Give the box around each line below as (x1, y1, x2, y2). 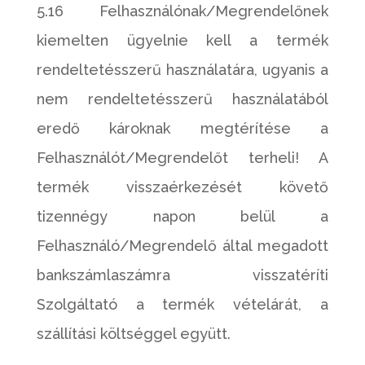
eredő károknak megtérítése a (36, 120, 329, 137)
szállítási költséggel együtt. (36, 325, 231, 342)
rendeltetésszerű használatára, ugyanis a (36, 61, 329, 78)
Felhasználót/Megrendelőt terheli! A (36, 149, 329, 166)
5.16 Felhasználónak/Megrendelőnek (36, 2, 329, 20)
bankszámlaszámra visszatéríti (36, 266, 329, 284)
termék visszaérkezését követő (36, 178, 329, 196)
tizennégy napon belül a (36, 208, 329, 225)
